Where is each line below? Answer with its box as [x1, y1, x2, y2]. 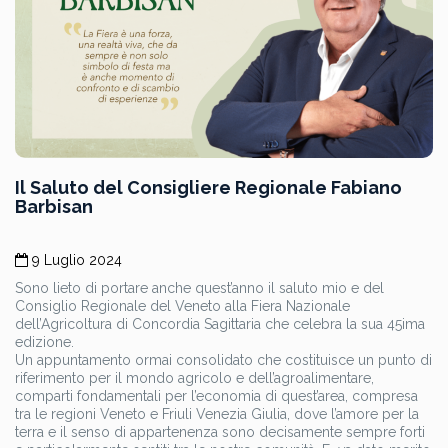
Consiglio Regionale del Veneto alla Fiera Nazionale [15, 298, 350, 315]
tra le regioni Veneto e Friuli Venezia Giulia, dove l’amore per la [15, 406, 419, 423]
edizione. [15, 334, 74, 351]
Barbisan [15, 196, 93, 218]
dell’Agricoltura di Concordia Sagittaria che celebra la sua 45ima [15, 316, 425, 333]
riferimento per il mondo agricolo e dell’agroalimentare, [15, 370, 374, 387]
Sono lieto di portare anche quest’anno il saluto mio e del [15, 280, 384, 297]
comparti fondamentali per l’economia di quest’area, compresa [15, 388, 418, 405]
